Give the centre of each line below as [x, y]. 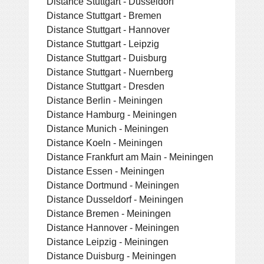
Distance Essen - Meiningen [105, 171]
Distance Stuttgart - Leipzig [103, 43]
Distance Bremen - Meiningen [109, 213]
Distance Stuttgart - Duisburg [107, 57]
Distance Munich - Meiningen [108, 128]
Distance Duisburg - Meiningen [111, 255]
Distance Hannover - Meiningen [113, 227]
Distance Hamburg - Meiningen [112, 114]
